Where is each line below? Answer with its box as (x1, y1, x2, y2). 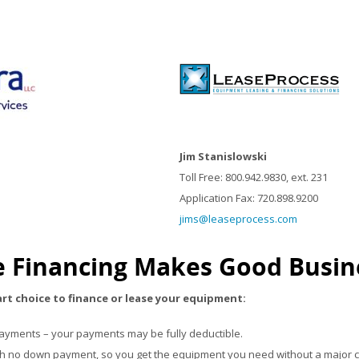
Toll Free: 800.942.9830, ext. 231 (179, 170, 328, 184)
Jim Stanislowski (179, 149, 267, 163)
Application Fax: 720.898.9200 (179, 191, 318, 205)
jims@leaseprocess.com (179, 212, 297, 226)
